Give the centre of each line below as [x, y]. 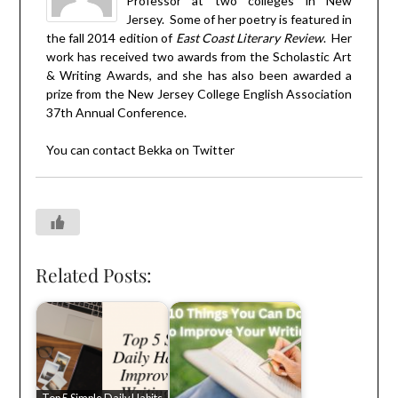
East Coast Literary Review [249, 37]
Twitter [213, 149]
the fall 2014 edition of [111, 37]
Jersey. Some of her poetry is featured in [239, 19]
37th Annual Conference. [116, 112]
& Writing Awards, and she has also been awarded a [199, 75]
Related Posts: [93, 274]
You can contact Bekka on [119, 149]
